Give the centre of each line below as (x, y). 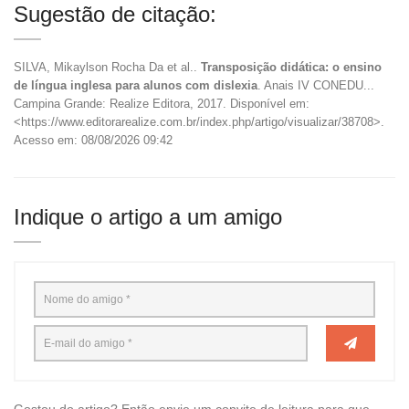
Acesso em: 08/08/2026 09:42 (93, 140)
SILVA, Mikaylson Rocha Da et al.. (107, 67)
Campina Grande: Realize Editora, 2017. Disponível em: (162, 103)
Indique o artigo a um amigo (148, 216)
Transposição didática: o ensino (291, 67)
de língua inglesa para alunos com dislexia (136, 85)
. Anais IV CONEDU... (316, 85)
